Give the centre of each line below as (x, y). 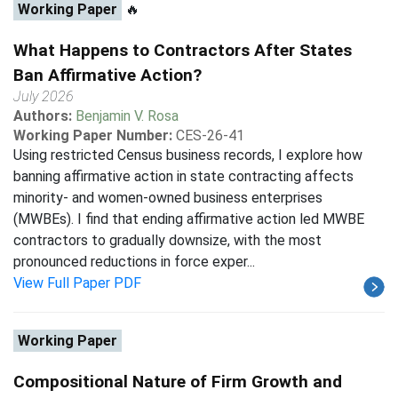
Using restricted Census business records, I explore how (188, 155)
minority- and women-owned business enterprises (168, 198)
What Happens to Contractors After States (183, 50)
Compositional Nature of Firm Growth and (178, 382)
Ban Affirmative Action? (107, 75)
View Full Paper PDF (77, 283)
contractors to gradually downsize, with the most (167, 240)
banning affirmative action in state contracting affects (183, 176)
